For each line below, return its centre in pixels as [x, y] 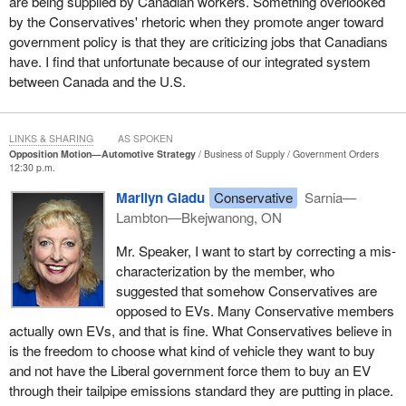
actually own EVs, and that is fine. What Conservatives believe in [200, 331]
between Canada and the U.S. [97, 81]
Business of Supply [244, 153]
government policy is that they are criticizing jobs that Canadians [198, 41]
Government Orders [335, 153]
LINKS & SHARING [51, 138]
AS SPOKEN [145, 138]
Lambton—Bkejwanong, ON [198, 217]
